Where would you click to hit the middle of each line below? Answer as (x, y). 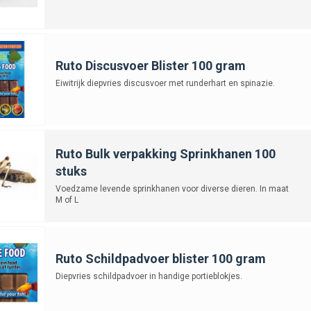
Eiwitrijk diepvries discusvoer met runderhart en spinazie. (165, 83)
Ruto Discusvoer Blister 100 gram (150, 65)
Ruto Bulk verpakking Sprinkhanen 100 (165, 153)
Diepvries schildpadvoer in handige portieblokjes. (149, 276)
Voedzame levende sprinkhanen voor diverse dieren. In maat (172, 188)
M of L (67, 200)
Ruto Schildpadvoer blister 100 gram (160, 258)
